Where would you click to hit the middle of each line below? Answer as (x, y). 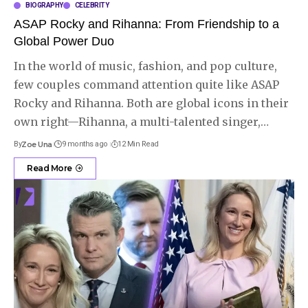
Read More (49, 168)
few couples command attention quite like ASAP (146, 84)
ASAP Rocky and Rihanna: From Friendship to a (146, 24)
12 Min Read (138, 144)
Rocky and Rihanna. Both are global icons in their (151, 103)
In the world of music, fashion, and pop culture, (145, 66)
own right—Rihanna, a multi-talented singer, (137, 121)
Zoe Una (37, 144)
